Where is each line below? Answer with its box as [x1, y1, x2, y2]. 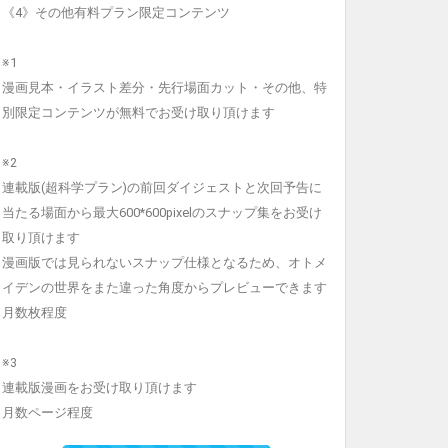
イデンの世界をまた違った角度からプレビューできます [2, 279, 327, 295]
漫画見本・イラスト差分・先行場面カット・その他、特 [2, 79, 327, 95]
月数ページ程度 [2, 404, 93, 420]
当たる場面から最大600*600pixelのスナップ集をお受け [2, 204, 322, 220]
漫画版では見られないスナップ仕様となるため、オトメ [2, 254, 327, 270]
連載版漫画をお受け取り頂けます [2, 379, 197, 395]
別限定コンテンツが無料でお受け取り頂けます [2, 104, 275, 120]
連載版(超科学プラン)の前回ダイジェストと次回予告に [2, 179, 322, 195]
